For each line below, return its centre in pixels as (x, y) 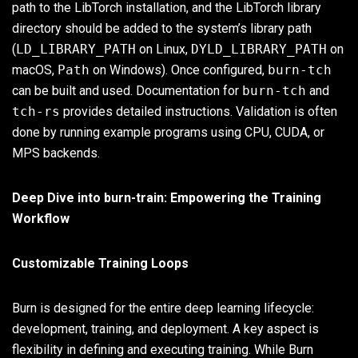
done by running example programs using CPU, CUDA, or (168, 132)
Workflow (41, 218)
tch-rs (36, 111)
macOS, (35, 70)
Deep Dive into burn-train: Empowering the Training (167, 197)
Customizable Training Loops (100, 263)
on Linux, (163, 49)
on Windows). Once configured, (179, 70)
